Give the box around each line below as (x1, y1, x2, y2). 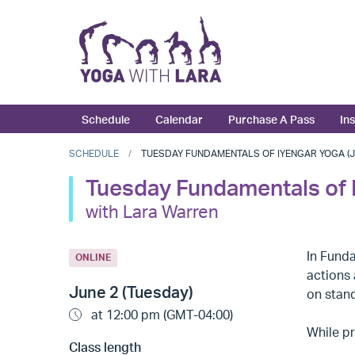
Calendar (155, 112, 203, 127)
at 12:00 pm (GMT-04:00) (88, 306, 233, 323)
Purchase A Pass (228, 112, 315, 127)
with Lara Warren (86, 200, 219, 223)
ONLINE (75, 251, 111, 264)
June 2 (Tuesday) (69, 281, 193, 302)
